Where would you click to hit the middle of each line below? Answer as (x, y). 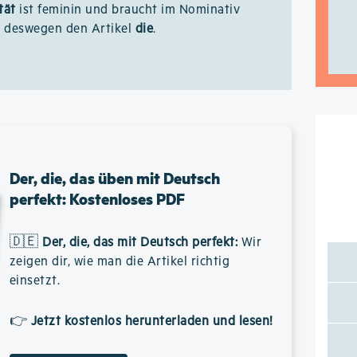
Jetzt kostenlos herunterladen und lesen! (152, 322)
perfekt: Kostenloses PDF (97, 199)
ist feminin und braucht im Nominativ (128, 10)
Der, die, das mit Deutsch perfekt (139, 243)
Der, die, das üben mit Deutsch (114, 178)
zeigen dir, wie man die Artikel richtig (120, 262)
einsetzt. (35, 281)
